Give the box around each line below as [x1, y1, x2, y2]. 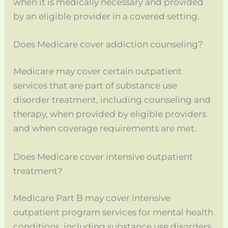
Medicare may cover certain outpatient [13, 66, 182, 77]
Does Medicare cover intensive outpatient [13, 151, 193, 162]
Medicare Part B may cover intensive [13, 193, 171, 204]
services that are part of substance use [13, 80, 178, 91]
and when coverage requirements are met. [13, 123, 197, 134]
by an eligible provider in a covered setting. [13, 11, 200, 21]
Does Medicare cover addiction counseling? [13, 39, 204, 49]
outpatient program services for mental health [13, 207, 214, 218]
